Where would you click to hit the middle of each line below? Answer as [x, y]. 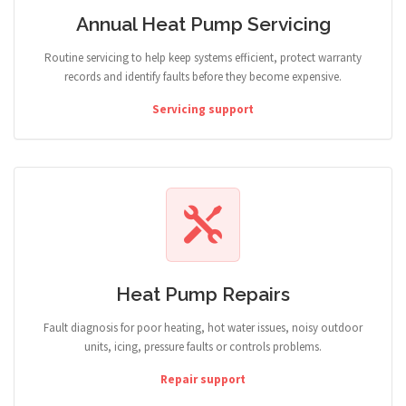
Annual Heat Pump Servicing [203, 24]
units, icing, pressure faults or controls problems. [203, 347]
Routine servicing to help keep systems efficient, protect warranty [203, 58]
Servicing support [203, 109]
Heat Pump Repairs [203, 294]
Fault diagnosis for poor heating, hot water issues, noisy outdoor [203, 328]
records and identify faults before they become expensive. [203, 77]
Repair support [203, 379]
